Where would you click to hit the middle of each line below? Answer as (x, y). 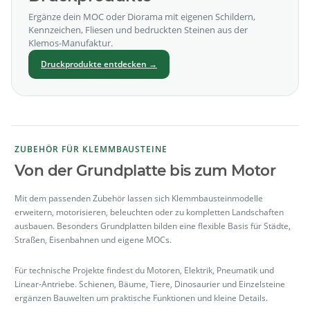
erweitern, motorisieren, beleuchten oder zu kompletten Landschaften (149, 212)
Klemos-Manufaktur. (71, 43)
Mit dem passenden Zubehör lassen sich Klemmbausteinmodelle (139, 198)
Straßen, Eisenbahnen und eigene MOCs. (93, 240)
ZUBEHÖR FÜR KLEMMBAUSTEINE (91, 149)
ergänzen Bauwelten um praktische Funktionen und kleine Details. (141, 298)
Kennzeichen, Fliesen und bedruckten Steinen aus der (138, 30)
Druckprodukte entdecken (95, 64)
